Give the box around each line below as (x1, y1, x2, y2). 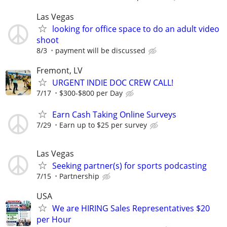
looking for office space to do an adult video (52, 23, 219, 35)
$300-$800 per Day (59, 88, 123, 98)
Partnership (59, 171, 99, 181)
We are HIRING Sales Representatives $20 (52, 202, 210, 214)
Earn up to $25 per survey (59, 120, 147, 130)
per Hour (36, 213, 71, 225)
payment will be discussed (55, 46, 145, 56)
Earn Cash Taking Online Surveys (52, 108, 176, 120)
